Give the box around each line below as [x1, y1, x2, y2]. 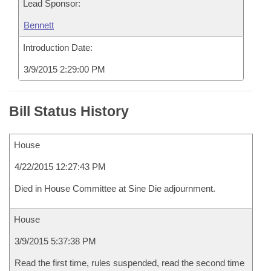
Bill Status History [9, 103, 129, 119]
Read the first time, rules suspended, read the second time [15, 258, 244, 268]
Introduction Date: [23, 42, 93, 53]
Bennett [24, 20, 54, 30]
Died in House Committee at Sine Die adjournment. [15, 183, 215, 194]
